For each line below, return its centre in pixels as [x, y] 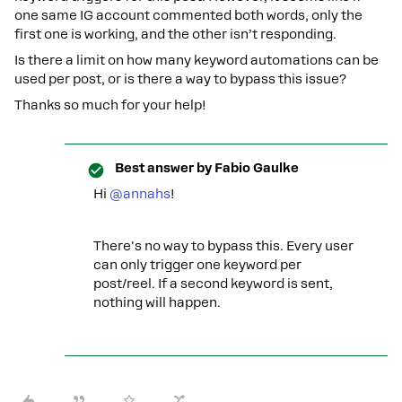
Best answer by [163, 168]
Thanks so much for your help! [110, 105]
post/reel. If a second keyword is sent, [213, 284]
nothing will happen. [157, 302]
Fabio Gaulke [255, 168]
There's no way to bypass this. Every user [223, 246]
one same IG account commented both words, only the [188, 15]
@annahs [140, 194]
